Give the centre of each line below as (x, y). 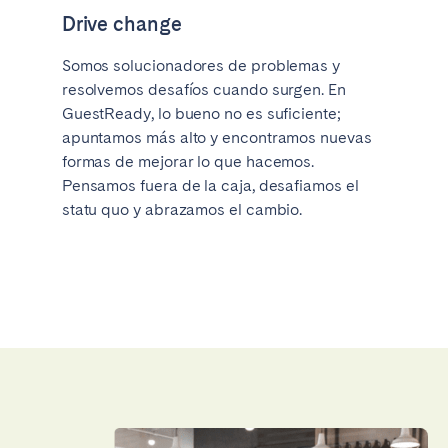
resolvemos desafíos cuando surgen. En (203, 90)
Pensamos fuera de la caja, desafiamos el (210, 186)
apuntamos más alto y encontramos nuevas (216, 138)
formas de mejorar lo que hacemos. (188, 162)
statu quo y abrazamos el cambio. (182, 210)
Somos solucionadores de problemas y (200, 66)
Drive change (121, 24)
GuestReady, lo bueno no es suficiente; (201, 114)
